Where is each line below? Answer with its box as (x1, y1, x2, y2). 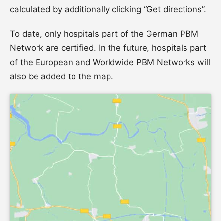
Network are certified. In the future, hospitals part (10, 42, 206, 53)
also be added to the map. (10, 71, 113, 81)
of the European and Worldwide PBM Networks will (10, 57, 210, 67)
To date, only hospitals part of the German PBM (10, 28, 198, 38)
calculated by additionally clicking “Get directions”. (10, 4, 206, 14)
